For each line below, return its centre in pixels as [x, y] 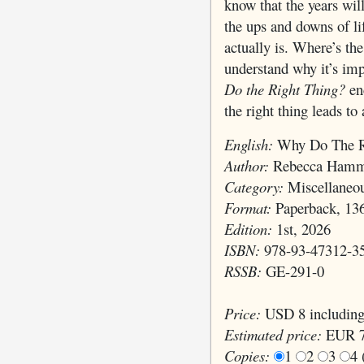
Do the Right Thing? [284, 89]
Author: [246, 166]
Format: [247, 208]
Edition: [248, 229]
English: [248, 145]
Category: [253, 187]
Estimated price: [273, 335]
